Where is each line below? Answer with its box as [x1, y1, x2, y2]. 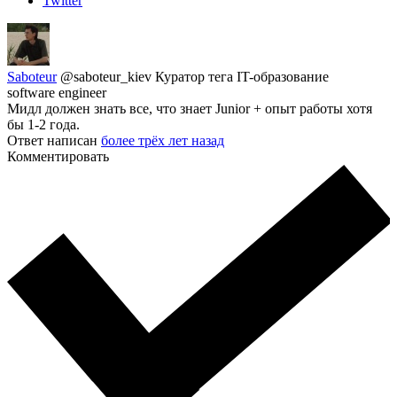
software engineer [7, 85, 106, 101]
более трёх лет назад [101, 133, 224, 149]
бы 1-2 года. [7, 117, 80, 133]
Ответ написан [7, 133, 101, 149]
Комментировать [7, 149, 109, 165]
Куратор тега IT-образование [155, 69, 329, 85]
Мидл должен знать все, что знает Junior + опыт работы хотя [7, 101, 372, 117]
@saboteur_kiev [60, 69, 155, 85]
